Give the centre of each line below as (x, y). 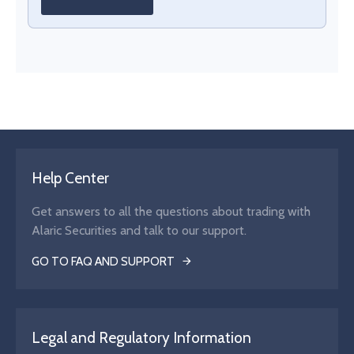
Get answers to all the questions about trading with (171, 211)
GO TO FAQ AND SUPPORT (103, 261)
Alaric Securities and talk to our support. (139, 230)
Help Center (70, 178)
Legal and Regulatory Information (141, 337)
